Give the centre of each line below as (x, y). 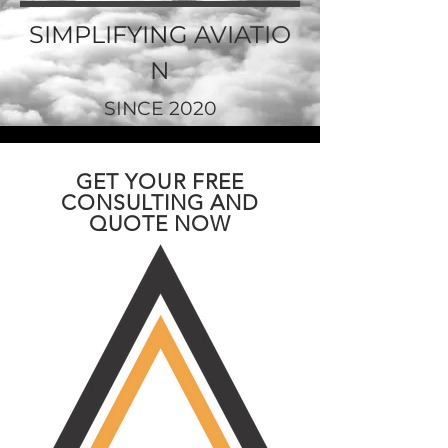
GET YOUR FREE (160, 181)
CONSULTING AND (160, 202)
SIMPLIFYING (108, 34)
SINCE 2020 (160, 108)
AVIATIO (239, 34)
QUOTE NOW (160, 223)
